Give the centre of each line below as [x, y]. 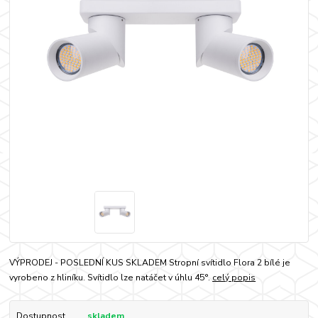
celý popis [234, 277]
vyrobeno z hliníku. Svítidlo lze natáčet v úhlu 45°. [111, 277]
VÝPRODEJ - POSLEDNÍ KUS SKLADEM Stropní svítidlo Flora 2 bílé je [150, 262]
